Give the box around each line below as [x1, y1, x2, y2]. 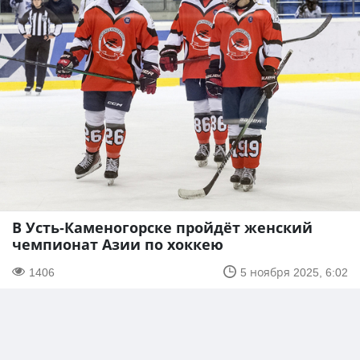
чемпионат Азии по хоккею [12, 234, 223, 254]
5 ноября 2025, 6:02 [240, 264, 348, 280]
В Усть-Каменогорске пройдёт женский [12, 217, 313, 237]
